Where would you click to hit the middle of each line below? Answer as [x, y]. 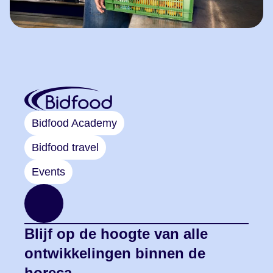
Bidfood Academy [74, 123]
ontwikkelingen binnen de [115, 253]
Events [48, 172]
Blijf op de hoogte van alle [116, 233]
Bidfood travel [65, 147]
